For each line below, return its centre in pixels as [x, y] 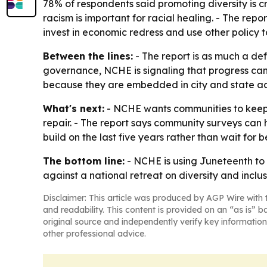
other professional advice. [94, 234]
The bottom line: [84, 161]
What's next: [74, 109]
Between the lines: [88, 56]
